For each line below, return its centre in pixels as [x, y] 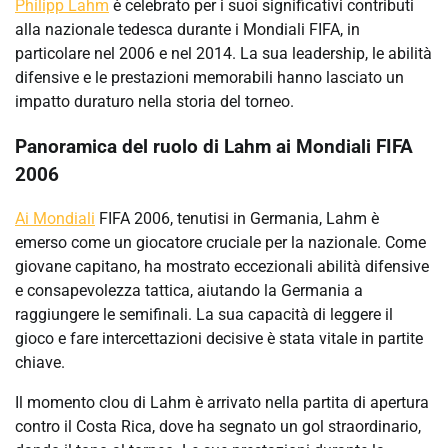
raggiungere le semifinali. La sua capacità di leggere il [204, 315]
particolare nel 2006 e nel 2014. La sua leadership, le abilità [223, 53]
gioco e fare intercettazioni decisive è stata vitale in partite [219, 339]
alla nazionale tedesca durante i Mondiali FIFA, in [187, 29]
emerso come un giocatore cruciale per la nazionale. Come [220, 243]
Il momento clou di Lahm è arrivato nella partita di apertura [222, 403]
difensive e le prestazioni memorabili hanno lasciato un [209, 77]
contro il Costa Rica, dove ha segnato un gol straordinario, [218, 427]
